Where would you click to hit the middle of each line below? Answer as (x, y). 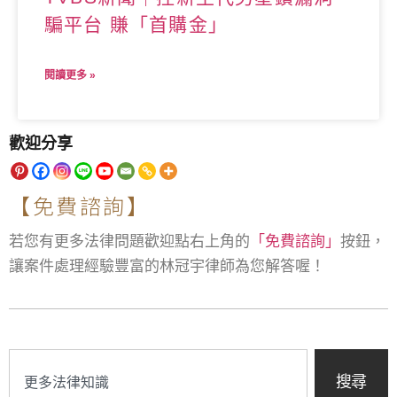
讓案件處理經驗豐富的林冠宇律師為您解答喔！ (167, 267)
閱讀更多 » (70, 76)
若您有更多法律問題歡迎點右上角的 (129, 242)
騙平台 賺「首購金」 (136, 25)
